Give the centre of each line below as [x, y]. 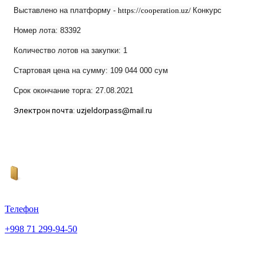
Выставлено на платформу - [66, 11]
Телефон [22, 209]
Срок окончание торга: [55, 91]
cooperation [160, 11]
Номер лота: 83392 [47, 31]
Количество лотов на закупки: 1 [70, 51]
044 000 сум [145, 71]
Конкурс [207, 11]
